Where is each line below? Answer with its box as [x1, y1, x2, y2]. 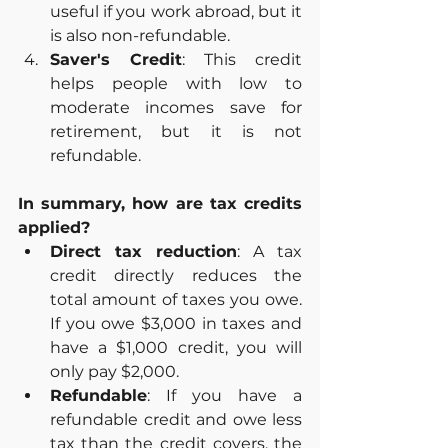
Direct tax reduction [50, 241, 237, 261]
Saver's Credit [50, 49, 182, 69]
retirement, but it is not [50, 121, 302, 141]
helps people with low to [50, 73, 302, 93]
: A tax [237, 241, 302, 261]
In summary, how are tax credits [18, 193, 302, 213]
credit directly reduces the [50, 265, 302, 285]
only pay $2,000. [50, 361, 179, 381]
